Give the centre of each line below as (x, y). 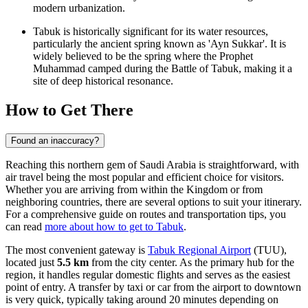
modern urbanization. (79, 8)
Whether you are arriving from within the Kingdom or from (134, 189)
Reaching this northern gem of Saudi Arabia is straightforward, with (152, 164)
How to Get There (69, 110)
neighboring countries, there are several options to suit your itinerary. (154, 201)
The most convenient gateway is (77, 250)
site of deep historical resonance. (103, 81)
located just (31, 262)
